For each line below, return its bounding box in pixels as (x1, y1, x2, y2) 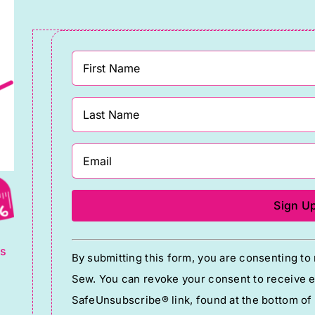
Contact (70, 256, 120, 271)
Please (70, 298, 110, 314)
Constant (70, 235, 127, 250)
